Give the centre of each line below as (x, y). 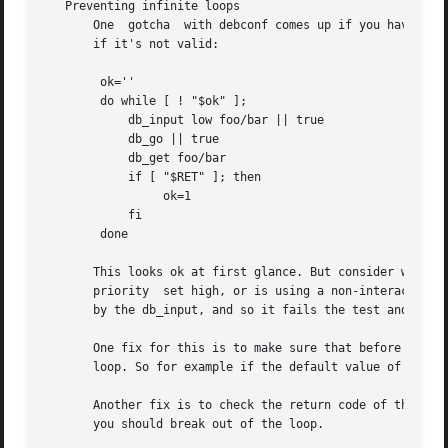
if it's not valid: (132, 44)
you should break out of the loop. (184, 424)
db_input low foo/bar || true (72, 120)
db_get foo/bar (72, 158)
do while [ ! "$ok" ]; (72, 101)
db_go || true (72, 139)
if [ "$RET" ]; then (72, 177)
